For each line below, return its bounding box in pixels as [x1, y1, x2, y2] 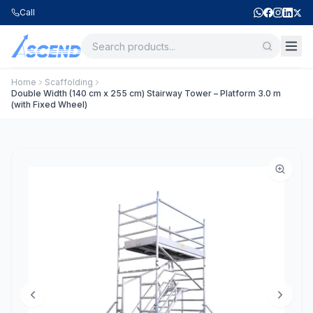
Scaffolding [45, 77, 93, 87]
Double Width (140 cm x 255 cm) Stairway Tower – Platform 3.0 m [11, 88, 281, 99]
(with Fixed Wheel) [11, 99, 87, 110]
